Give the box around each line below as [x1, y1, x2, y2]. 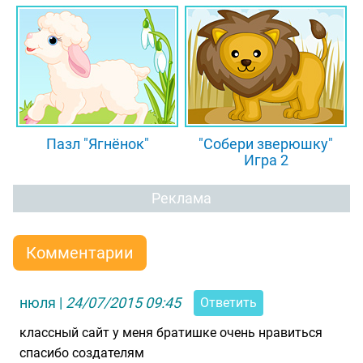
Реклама [152, 190, 211, 207]
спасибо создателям [19, 345, 144, 361]
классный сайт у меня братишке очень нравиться [19, 325, 322, 340]
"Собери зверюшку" [199, 135, 333, 152]
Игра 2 [243, 152, 288, 169]
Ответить [200, 295, 257, 310]
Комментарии [26, 243, 134, 263]
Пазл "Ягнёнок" [45, 135, 149, 152]
